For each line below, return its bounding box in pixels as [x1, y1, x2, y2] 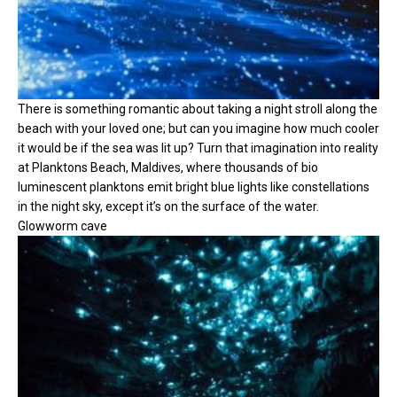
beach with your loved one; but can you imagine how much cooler [18, 121, 379, 136]
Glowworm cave [18, 218, 107, 233]
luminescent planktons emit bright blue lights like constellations [18, 179, 370, 194]
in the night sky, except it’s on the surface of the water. [18, 198, 319, 214]
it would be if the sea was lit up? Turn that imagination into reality [18, 140, 378, 155]
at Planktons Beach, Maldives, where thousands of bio [18, 160, 318, 175]
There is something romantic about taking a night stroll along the [18, 101, 378, 116]
